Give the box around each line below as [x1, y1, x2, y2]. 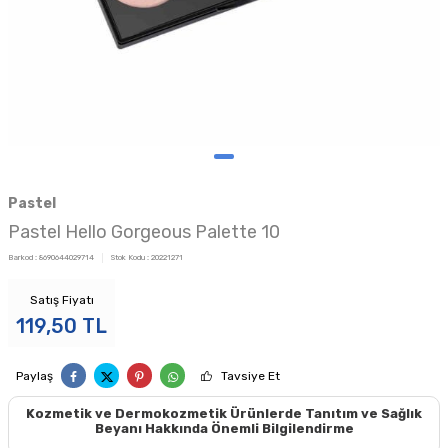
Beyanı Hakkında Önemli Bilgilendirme [94, 421, 354, 436]
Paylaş [16, 368, 53, 383]
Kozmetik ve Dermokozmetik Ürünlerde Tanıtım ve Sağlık [26, 406, 422, 421]
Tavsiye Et [221, 368, 280, 383]
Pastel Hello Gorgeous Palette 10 [8, 221, 280, 243]
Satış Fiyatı [29, 293, 94, 307]
